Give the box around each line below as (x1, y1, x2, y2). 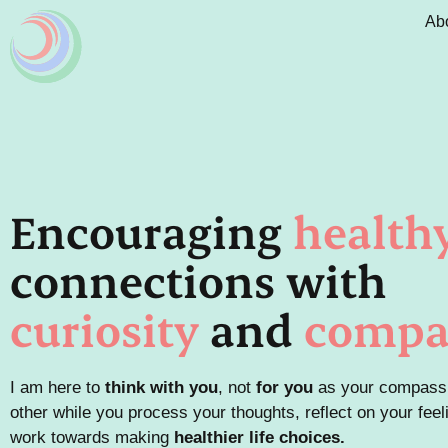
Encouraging (10, 202, 293, 260)
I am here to (10, 378, 105, 397)
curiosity (10, 300, 199, 358)
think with (105, 378, 184, 397)
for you (256, 378, 313, 397)
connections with (10, 251, 387, 309)
